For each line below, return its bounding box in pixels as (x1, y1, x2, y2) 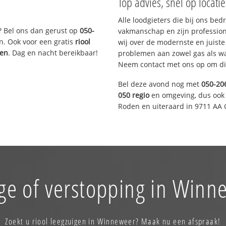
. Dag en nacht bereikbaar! (8, 47, 98, 58)
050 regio (118, 90, 149, 100)
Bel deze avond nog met (118, 79, 201, 89)
